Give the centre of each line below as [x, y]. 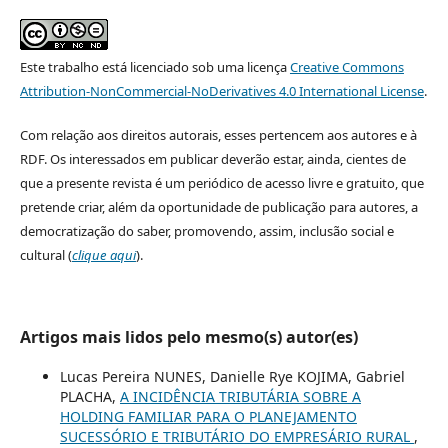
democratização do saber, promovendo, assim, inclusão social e [206, 230]
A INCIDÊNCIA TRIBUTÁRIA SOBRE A [240, 396]
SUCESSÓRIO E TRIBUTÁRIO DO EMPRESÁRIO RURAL [236, 436]
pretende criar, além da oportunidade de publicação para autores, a [218, 206]
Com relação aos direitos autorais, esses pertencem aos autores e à [218, 134]
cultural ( [45, 254]
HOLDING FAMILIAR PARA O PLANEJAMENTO [208, 416]
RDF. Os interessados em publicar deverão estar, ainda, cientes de [212, 158]
